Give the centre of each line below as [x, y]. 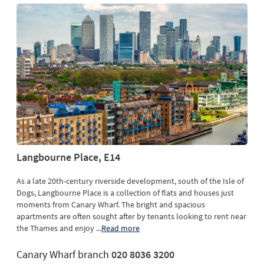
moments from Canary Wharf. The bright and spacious [111, 205]
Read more [121, 228]
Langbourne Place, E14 [68, 157]
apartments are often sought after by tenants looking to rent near [131, 217]
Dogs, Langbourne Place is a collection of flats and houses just [125, 193]
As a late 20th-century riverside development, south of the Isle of [130, 181]
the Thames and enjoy [56, 228]
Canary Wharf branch [64, 255]
